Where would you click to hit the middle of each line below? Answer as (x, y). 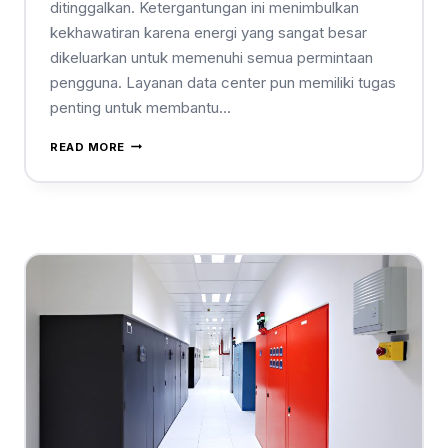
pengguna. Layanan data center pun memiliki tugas (223, 82)
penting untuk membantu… (140, 107)
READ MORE (88, 146)
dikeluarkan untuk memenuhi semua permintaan (211, 57)
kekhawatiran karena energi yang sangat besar (208, 32)
